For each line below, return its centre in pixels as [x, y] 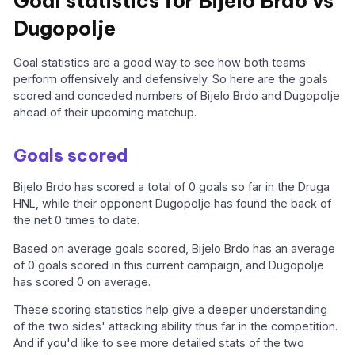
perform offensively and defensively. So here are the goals [171, 79]
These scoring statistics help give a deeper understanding [171, 310]
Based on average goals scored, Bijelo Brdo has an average [175, 248]
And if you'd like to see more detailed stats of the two [159, 343]
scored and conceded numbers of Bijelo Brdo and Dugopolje [177, 96]
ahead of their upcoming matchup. [105, 113]
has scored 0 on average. [82, 281]
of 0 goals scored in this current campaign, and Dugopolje [169, 265]
